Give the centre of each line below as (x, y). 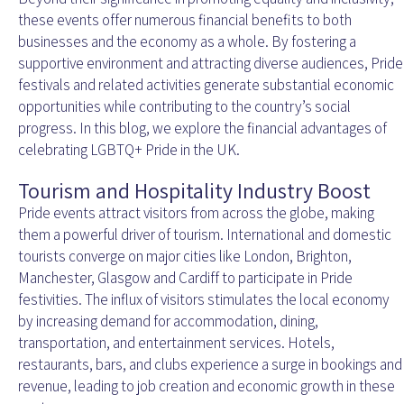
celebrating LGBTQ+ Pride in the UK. (129, 150)
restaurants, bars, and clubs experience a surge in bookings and (210, 365)
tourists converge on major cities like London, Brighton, (185, 257)
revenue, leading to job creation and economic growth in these (207, 386)
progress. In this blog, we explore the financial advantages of (202, 129)
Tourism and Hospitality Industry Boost (194, 191)
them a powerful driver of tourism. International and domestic (205, 235)
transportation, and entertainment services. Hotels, (176, 343)
